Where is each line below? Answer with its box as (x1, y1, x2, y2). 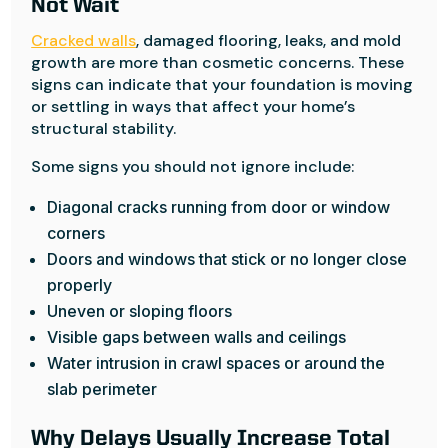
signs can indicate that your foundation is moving (31, 74, 414, 95)
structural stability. (31, 118, 177, 139)
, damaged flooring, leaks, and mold (136, 30, 402, 51)
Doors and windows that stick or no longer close (47, 249, 408, 269)
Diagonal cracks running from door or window (47, 197, 391, 217)
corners (47, 223, 106, 243)
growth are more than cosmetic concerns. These (31, 52, 405, 73)
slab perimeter (47, 379, 158, 399)
